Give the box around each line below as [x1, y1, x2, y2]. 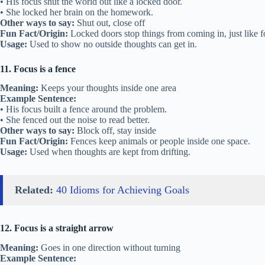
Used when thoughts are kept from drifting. [27, 147, 190, 157]
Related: [15, 184, 53, 196]
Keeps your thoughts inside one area [38, 83, 176, 93]
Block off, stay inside [75, 125, 156, 136]
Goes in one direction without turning [38, 243, 180, 253]
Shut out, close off [75, 17, 145, 28]
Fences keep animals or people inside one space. [68, 136, 250, 147]
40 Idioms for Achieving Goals [56, 184, 189, 196]
